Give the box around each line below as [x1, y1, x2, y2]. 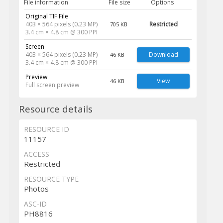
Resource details [18, 103, 93, 115]
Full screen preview [25, 81, 79, 90]
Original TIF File [25, 12, 68, 21]
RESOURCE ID [23, 124, 69, 134]
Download [148, 50, 178, 59]
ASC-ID [23, 199, 47, 209]
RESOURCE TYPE [23, 174, 79, 184]
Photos [23, 184, 49, 194]
